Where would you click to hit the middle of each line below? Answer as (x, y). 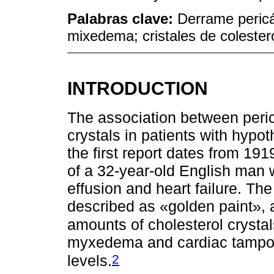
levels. (90, 261)
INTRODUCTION (138, 88)
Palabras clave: (122, 18)
